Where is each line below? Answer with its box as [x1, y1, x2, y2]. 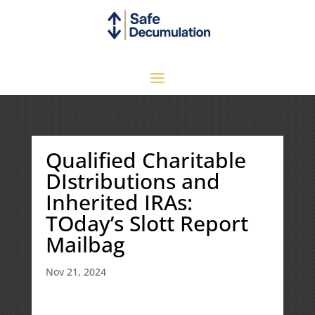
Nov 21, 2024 [45, 264, 106, 278]
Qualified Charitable [45, 145, 246, 174]
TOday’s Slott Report [45, 208, 248, 238]
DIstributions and [45, 166, 220, 195]
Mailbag [45, 229, 124, 259]
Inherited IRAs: [45, 187, 193, 217]
